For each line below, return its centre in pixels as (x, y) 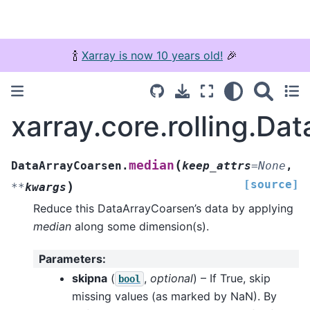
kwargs (46, 187)
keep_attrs (217, 165)
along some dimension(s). (140, 226)
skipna (90, 278)
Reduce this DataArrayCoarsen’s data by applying (163, 208)
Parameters (71, 259)
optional (172, 278)
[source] (271, 184)
